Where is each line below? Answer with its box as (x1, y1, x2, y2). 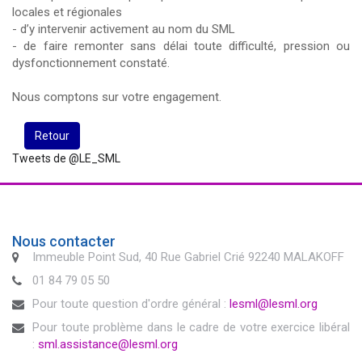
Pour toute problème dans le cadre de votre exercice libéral (32, 320, 350, 335)
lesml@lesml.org (229, 297, 318, 311)
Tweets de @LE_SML (12, 152, 120, 165)
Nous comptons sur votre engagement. (12, 90, 221, 104)
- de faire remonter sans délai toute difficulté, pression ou (12, 39, 350, 53)
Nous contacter (12, 233, 116, 250)
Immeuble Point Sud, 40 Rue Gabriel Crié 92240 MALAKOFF (32, 250, 344, 264)
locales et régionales (12, 5, 122, 19)
